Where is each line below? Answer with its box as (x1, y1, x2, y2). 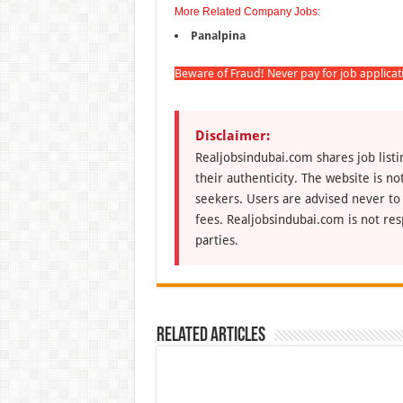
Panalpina (187, 28, 246, 42)
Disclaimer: (194, 127, 270, 144)
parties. (194, 232, 238, 247)
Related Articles (156, 325, 265, 346)
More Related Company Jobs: (174, 4, 320, 18)
